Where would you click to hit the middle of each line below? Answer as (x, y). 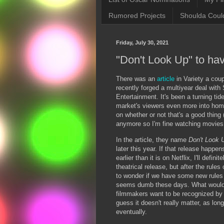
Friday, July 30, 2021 (142, 42)
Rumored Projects (137, 16)
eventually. (132, 211)
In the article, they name (152, 139)
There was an (136, 79)
